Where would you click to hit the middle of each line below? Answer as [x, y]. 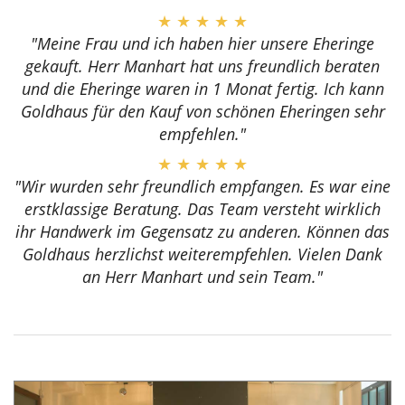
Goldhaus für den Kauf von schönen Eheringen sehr [202, 112]
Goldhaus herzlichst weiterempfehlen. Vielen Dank [202, 254]
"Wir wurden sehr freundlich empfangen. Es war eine [202, 187]
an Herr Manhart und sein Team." [202, 277]
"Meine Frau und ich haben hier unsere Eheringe [202, 44]
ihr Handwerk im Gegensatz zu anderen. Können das [202, 232]
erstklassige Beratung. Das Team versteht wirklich [202, 209]
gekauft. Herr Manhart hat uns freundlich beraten [202, 66]
